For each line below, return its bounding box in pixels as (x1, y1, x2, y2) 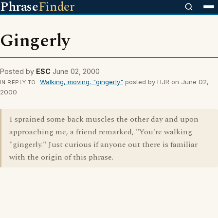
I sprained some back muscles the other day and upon (9, 113, 199, 125)
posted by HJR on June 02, (123, 78, 209, 86)
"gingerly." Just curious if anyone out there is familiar (9, 139, 198, 150)
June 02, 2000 (53, 67, 100, 75)
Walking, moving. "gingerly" (39, 78, 123, 86)
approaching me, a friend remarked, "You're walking (9, 126, 192, 138)
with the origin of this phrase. (9, 151, 113, 163)
